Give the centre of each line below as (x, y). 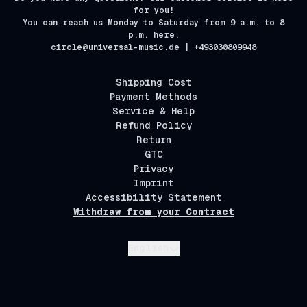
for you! (153, 10)
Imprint (153, 183)
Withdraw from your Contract (153, 212)
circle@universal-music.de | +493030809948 (153, 47)
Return (153, 140)
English (148, 248)
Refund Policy (153, 125)
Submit (196, 248)
